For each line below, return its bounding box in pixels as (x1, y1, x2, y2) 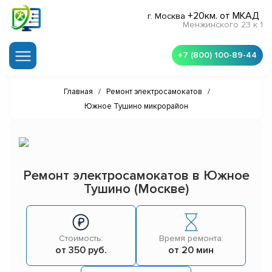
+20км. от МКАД (188, 10, 259, 22)
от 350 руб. (55, 244, 107, 257)
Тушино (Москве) (83, 181, 189, 198)
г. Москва (148, 11, 188, 22)
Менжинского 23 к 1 (183, 19, 263, 30)
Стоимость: (58, 233, 103, 244)
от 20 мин (168, 244, 214, 257)
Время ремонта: (158, 233, 223, 244)
